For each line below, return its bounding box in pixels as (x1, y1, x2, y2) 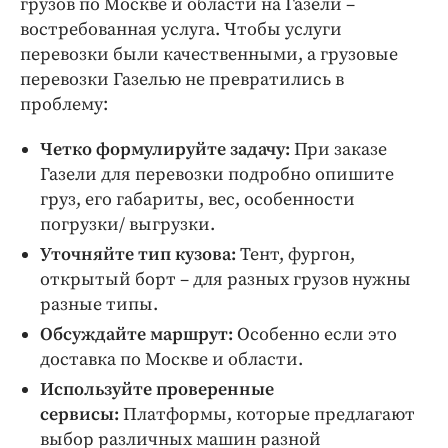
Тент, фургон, (236, 243, 355, 266)
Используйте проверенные (40, 378, 274, 401)
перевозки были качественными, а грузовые (20, 43, 398, 66)
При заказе (290, 138, 387, 161)
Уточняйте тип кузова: (40, 243, 236, 266)
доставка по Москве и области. (40, 348, 303, 371)
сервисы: (40, 403, 119, 426)
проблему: (20, 93, 108, 116)
